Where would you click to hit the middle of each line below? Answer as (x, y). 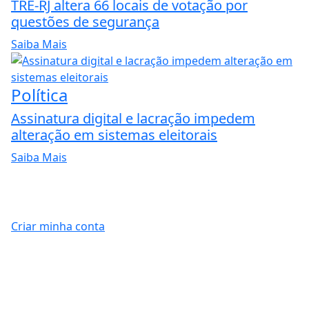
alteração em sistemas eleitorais (114, 135)
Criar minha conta (58, 226)
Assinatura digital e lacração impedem (133, 119)
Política (39, 95)
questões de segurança (85, 22)
